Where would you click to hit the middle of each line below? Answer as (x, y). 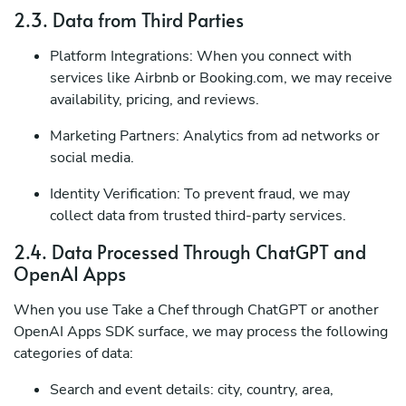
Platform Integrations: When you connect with (201, 56)
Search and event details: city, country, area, (192, 390)
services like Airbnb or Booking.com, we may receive (221, 78)
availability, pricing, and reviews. (155, 100)
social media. (92, 158)
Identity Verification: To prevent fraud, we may (200, 194)
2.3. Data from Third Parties (129, 20)
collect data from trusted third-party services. (198, 216)
